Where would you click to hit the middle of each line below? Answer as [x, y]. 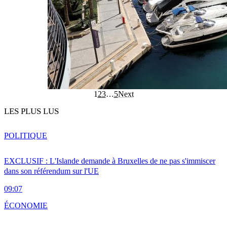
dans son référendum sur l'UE [51, 171]
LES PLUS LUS [31, 111]
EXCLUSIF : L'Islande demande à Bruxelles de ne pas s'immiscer [110, 161]
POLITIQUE [26, 136]
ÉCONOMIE [26, 206]
